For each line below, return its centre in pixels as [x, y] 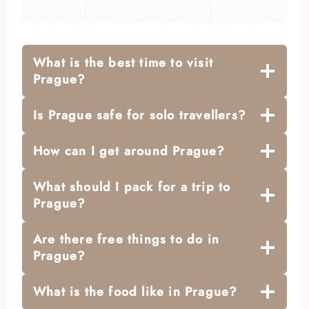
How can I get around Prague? [129, 151]
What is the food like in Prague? [136, 291]
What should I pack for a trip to [132, 187]
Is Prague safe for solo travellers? [140, 115]
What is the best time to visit [123, 62]
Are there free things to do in [126, 239]
